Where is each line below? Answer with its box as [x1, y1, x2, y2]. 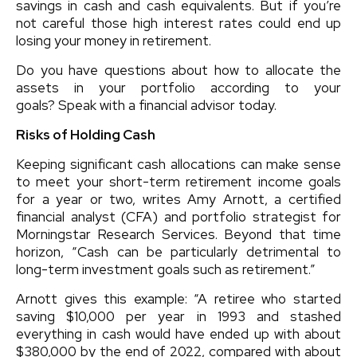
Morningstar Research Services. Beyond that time [16, 225, 341, 243]
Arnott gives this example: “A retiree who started [16, 289, 341, 308]
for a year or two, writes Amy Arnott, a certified [16, 190, 341, 208]
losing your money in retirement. [16, 31, 211, 49]
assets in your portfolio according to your [16, 78, 341, 96]
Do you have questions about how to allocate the [16, 61, 341, 79]
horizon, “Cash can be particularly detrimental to [16, 242, 341, 261]
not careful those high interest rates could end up [16, 14, 341, 32]
